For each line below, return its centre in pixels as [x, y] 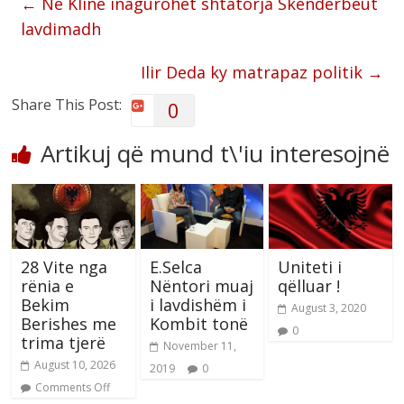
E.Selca [175, 266]
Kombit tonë [198, 323]
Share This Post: [67, 104]
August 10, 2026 [75, 364]
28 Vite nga [64, 266]
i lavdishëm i [197, 304]
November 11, [199, 345]
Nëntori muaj [201, 285]
